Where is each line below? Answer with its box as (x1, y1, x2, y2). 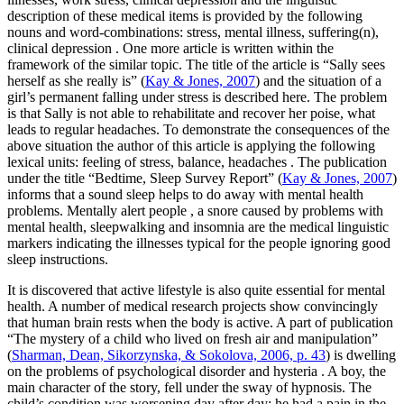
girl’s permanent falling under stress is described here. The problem (7, 89, 387, 106)
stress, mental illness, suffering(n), (183, 24, 379, 41)
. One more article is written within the (115, 41, 334, 57)
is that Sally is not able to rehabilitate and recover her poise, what (7, 106, 375, 122)
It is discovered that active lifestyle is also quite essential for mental (7, 282, 385, 298)
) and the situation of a (255, 73, 381, 89)
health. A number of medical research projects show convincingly (7, 298, 378, 315)
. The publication (290, 154, 387, 170)
